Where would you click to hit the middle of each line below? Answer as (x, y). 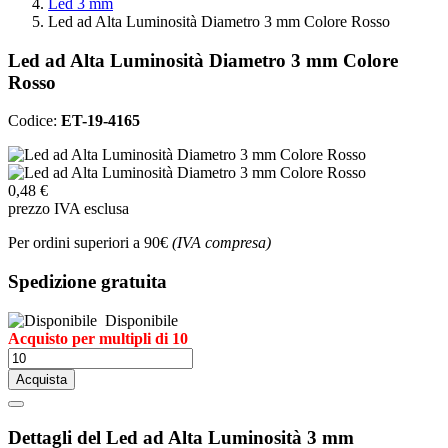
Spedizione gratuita (87, 282)
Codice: (34, 121)
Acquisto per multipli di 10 (98, 338)
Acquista (41, 379)
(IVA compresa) (221, 243)
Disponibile (137, 320)
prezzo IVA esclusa (68, 209)
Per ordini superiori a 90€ (90, 243)
